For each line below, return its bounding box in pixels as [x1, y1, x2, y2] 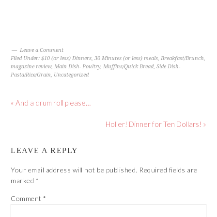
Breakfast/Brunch [161, 55, 204, 62]
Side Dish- [156, 63, 181, 70]
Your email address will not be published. [11, 166, 138, 174]
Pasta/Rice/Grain [11, 72, 51, 78]
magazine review [11, 63, 52, 70]
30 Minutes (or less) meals [94, 55, 158, 62]
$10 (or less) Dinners [41, 55, 92, 62]
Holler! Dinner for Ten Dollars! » [105, 120, 206, 128]
